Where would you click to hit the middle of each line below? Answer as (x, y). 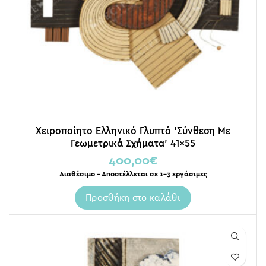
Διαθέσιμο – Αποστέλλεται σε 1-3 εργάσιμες (133, 174)
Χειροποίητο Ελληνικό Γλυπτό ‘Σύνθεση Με (133, 130)
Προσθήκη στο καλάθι (133, 197)
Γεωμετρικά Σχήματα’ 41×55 (133, 143)
